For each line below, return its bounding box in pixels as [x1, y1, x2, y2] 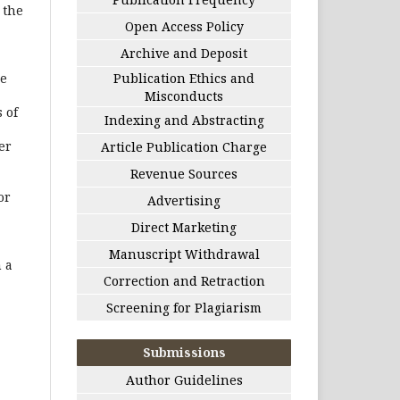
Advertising [147, 192, 221, 209]
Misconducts [145, 87, 223, 104]
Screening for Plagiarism [106, 299, 262, 316]
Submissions [142, 344, 226, 361]
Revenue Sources [130, 165, 237, 182]
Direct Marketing [131, 219, 237, 236]
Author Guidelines [125, 371, 243, 388]
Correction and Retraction [103, 272, 265, 289]
